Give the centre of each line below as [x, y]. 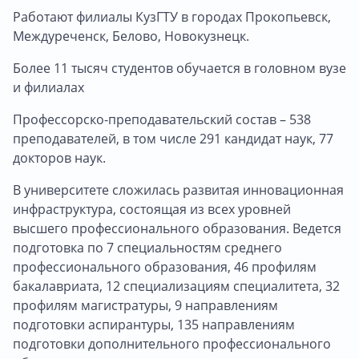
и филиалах [48, 87]
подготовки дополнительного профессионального [172, 343]
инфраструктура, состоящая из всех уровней [152, 209]
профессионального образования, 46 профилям [165, 266]
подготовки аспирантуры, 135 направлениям [154, 324]
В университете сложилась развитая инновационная [178, 190]
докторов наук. [61, 157]
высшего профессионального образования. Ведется [177, 228]
